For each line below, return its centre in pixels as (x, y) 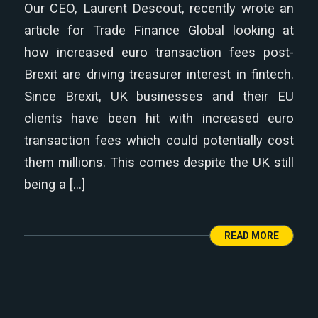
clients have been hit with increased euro (159, 118)
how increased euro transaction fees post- (159, 52)
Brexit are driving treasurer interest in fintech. (159, 74)
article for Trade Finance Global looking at (159, 30)
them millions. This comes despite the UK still (159, 162)
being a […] (54, 184)
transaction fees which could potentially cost (159, 140)
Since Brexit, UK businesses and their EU (159, 96)
